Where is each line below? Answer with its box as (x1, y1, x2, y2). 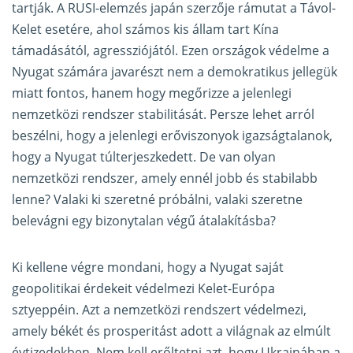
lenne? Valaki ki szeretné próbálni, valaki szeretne (12, 191, 303, 209)
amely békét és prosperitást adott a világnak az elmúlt (12, 322, 331, 340)
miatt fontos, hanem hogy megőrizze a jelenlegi (12, 84, 292, 102)
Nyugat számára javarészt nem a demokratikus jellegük (12, 63, 337, 81)
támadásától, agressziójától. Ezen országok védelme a (12, 42, 329, 60)
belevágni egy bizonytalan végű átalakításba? (12, 212, 276, 230)
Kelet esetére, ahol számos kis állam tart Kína (12, 20, 279, 39)
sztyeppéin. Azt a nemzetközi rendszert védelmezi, (12, 301, 307, 319)
